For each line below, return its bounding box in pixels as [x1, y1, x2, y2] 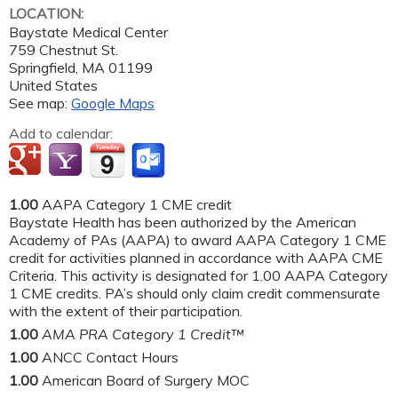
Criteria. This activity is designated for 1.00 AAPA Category [9, 266, 388, 284]
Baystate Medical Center [9, 22, 168, 41]
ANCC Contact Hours [42, 347, 179, 366]
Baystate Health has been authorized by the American [9, 212, 356, 231]
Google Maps [71, 93, 155, 112]
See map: [9, 93, 71, 112]
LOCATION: [9, 4, 87, 22]
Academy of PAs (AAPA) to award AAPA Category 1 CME [9, 230, 386, 249]
